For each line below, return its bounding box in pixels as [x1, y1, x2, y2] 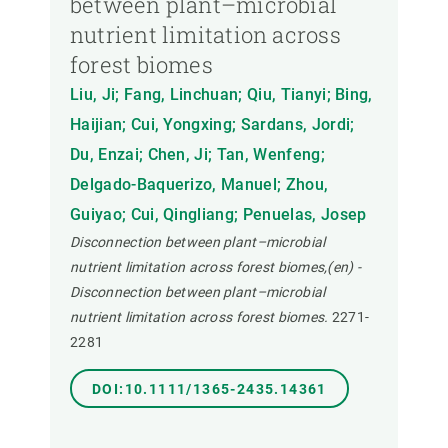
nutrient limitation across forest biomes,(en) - [70, 259, 362, 276]
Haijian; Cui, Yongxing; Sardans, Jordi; [70, 115, 355, 135]
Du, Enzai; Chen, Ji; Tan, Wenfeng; [70, 145, 325, 165]
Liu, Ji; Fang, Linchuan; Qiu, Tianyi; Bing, [70, 85, 373, 105]
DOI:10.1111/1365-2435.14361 [92, 381, 327, 398]
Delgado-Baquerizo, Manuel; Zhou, [70, 175, 329, 195]
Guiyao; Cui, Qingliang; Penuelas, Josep [70, 205, 367, 225]
